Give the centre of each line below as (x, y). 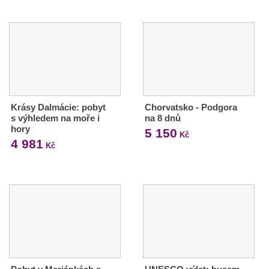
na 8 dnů (162, 118)
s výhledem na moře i (55, 118)
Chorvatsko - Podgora (191, 107)
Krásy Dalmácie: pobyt (58, 107)
